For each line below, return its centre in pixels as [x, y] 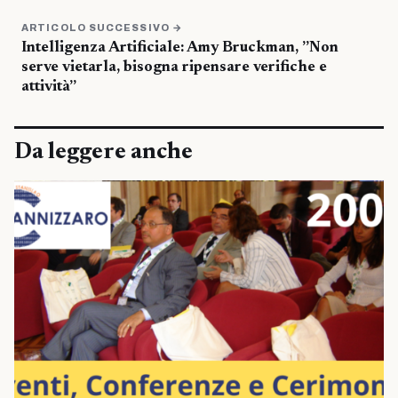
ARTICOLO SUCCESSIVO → [103, 27]
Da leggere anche [103, 152]
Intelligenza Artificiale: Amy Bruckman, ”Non [180, 48]
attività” [49, 87]
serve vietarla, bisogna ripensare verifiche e [174, 68]
